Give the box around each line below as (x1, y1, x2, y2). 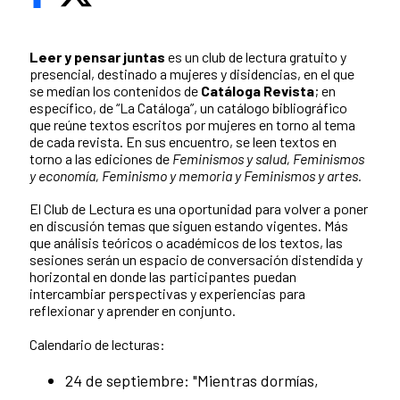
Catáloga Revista (201, 82, 314, 100)
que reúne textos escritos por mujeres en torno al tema (29, 116, 355, 134)
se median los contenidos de (29, 82, 201, 100)
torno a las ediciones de (29, 150, 172, 168)
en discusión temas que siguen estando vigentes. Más (29, 217, 348, 235)
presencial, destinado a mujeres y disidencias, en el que (29, 65, 354, 83)
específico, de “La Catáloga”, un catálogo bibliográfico (29, 99, 347, 117)
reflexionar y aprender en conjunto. (29, 302, 238, 320)
